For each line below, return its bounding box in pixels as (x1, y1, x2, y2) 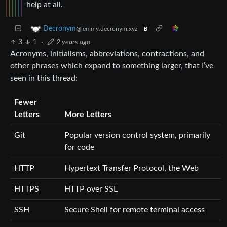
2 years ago (56, 38, 90, 46)
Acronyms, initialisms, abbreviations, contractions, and (10, 49, 204, 58)
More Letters (64, 110, 111, 119)
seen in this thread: (10, 73, 78, 82)
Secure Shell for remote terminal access (64, 205, 205, 214)
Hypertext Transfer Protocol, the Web (64, 164, 199, 172)
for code (64, 143, 94, 152)
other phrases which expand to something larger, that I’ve (10, 61, 213, 70)
